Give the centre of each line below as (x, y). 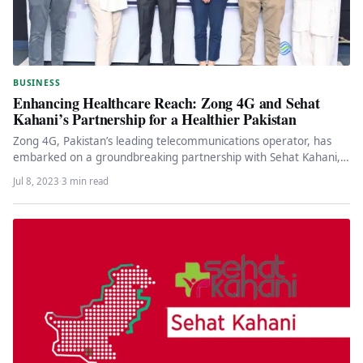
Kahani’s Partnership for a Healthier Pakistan (155, 120)
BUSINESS (37, 83)
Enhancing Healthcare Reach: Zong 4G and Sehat (167, 103)
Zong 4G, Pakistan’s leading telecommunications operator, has (172, 141)
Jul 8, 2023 (36, 181)
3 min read (85, 181)
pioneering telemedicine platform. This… (117, 174)
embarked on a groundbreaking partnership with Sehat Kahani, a (181, 158)
